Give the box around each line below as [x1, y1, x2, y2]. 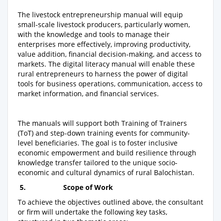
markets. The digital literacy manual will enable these [18, 59, 195, 69]
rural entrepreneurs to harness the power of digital [18, 69, 188, 78]
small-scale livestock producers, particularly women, [18, 19, 190, 29]
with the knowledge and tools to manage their [18, 29, 170, 39]
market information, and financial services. [18, 88, 159, 98]
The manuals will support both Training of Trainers [18, 118, 187, 128]
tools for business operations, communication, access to [18, 78, 202, 88]
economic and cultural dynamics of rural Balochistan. [18, 167, 194, 177]
